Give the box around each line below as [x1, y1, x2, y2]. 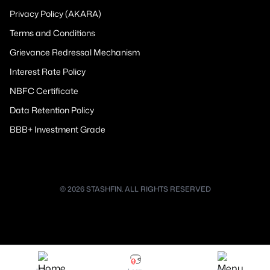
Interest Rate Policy [10, 66, 86, 78]
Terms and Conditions [10, 27, 95, 39]
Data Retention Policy [10, 104, 94, 116]
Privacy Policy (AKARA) [10, 8, 101, 20]
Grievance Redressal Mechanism [10, 46, 140, 58]
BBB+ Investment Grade [10, 124, 105, 136]
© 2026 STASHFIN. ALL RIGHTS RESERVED [59, 184, 211, 195]
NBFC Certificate [10, 85, 78, 97]
